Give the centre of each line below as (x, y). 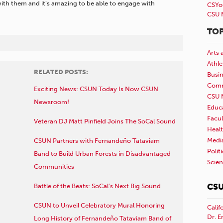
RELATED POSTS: (61, 72)
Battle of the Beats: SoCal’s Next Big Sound (97, 186)
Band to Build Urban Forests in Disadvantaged (102, 154)
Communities (54, 167)
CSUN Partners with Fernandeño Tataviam (97, 141)
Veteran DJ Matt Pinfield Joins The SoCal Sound (105, 121)
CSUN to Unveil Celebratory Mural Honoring (99, 206)
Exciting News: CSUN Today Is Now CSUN (96, 89)
